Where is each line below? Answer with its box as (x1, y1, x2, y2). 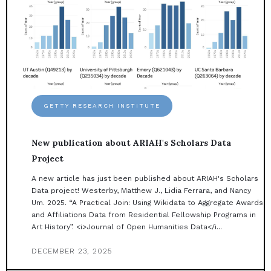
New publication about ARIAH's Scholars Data (31, 137, 231, 149)
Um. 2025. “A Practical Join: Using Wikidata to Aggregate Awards (31, 198, 263, 207)
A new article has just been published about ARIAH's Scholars (31, 174, 258, 183)
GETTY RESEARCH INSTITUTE (44, 102, 160, 109)
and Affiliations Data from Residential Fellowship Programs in (31, 211, 256, 220)
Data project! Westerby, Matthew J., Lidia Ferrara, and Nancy (31, 186, 251, 195)
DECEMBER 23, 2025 (31, 247, 112, 256)
